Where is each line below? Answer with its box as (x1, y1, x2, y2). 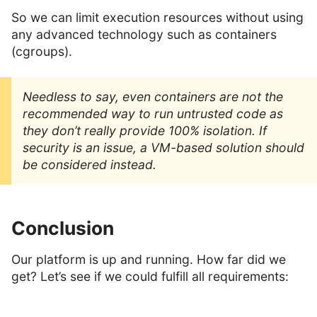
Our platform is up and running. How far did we (11, 252, 286, 267)
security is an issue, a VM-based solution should (23, 139, 304, 155)
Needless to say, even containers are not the (23, 88, 283, 104)
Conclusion (11, 216, 114, 239)
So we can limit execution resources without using (11, 9, 304, 25)
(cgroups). (11, 43, 72, 59)
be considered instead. (23, 156, 156, 172)
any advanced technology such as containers (11, 26, 277, 42)
